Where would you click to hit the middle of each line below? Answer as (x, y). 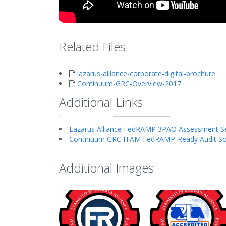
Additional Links (101, 102)
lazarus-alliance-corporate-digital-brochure (146, 74)
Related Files (92, 47)
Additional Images (106, 168)
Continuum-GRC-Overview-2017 (129, 84)
